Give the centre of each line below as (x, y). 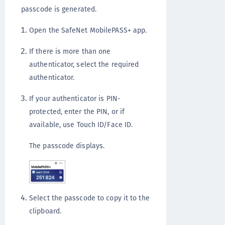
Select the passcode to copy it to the (89, 198)
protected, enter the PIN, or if (77, 112)
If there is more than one (70, 51)
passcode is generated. (59, 9)
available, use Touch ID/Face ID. (81, 125)
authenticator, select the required (84, 65)
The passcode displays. (67, 146)
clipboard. (45, 211)
